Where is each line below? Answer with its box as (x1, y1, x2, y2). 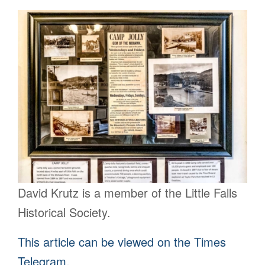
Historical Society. (18, 203, 111, 221)
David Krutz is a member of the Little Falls (18, 183, 237, 201)
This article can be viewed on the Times (18, 232, 226, 250)
